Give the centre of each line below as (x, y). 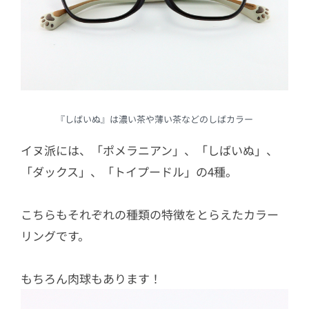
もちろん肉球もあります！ (91, 278)
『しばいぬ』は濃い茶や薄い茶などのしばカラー (154, 119)
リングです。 (55, 235)
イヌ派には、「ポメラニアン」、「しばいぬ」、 (149, 150)
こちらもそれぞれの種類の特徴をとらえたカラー (150, 214)
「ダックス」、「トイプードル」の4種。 (129, 171)
